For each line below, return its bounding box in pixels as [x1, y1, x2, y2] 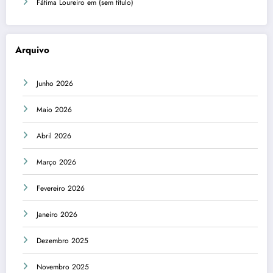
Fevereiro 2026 [37, 183, 85, 194]
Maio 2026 [37, 104, 72, 116]
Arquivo [15, 43, 49, 57]
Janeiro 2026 [37, 209, 77, 221]
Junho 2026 [37, 78, 73, 90]
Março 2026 [37, 157, 76, 168]
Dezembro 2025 [37, 235, 88, 247]
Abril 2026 [37, 130, 71, 142]
